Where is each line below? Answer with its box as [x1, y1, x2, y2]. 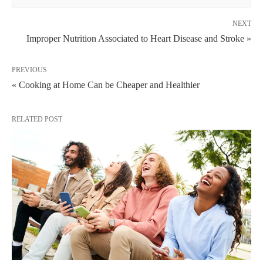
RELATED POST [12, 115, 62, 123]
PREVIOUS [12, 66, 47, 74]
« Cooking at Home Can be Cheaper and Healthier [12, 80, 200, 90]
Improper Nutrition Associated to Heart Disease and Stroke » [26, 33, 251, 43]
